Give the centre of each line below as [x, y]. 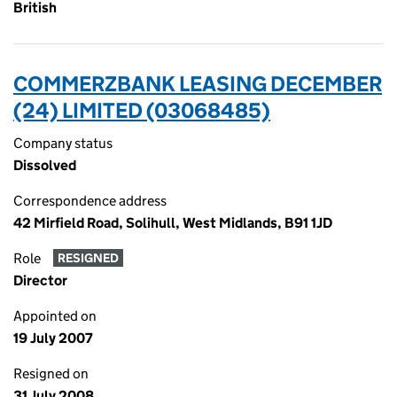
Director [40, 280]
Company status [63, 143]
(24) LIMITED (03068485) [142, 110]
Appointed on [55, 316]
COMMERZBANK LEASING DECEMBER [198, 84]
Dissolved [45, 165]
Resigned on [51, 374]
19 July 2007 [53, 338]
